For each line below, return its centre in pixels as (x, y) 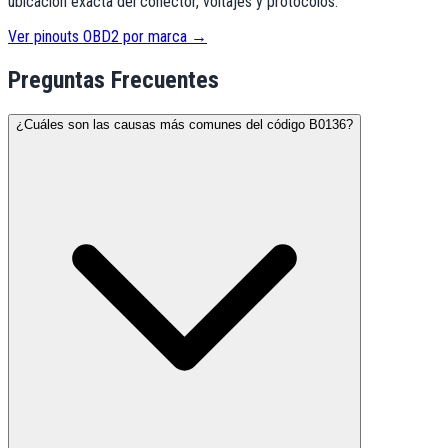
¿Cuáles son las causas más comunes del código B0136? (184, 125)
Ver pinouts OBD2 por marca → (107, 37)
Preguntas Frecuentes (113, 80)
